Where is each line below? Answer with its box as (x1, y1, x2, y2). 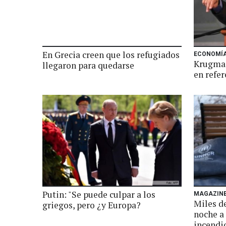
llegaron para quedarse (42, 60, 134, 71)
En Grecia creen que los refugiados (42, 49, 180, 61)
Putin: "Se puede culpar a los (42, 189, 155, 200)
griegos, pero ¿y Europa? (42, 199, 141, 211)
